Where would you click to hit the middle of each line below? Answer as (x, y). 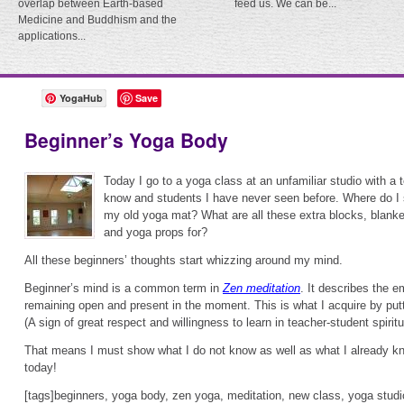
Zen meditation (262, 288)
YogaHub (81, 98)
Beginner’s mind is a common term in (124, 288)
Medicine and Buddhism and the (97, 20)
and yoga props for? (156, 232)
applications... (52, 36)
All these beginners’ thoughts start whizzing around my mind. (184, 260)
